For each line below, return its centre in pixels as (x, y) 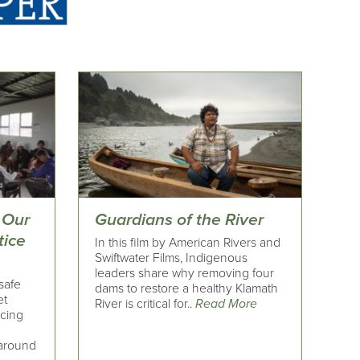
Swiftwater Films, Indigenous (172, 258)
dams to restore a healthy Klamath (187, 288)
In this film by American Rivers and (188, 242)
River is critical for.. (145, 303)
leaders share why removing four (185, 273)
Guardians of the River (180, 220)
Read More (227, 303)
